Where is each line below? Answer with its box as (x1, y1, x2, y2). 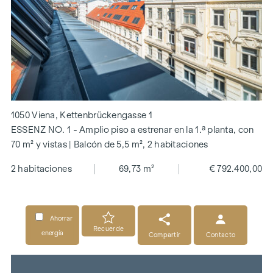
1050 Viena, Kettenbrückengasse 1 (10, 110, 152, 121)
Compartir (148, 230, 181, 238)
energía (41, 229, 64, 237)
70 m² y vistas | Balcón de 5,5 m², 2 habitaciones (10, 140, 208, 150)
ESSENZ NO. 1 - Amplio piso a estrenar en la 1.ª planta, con (10, 125, 254, 135)
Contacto (205, 230, 236, 238)
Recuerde (93, 224, 124, 232)
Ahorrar (49, 214, 73, 222)
